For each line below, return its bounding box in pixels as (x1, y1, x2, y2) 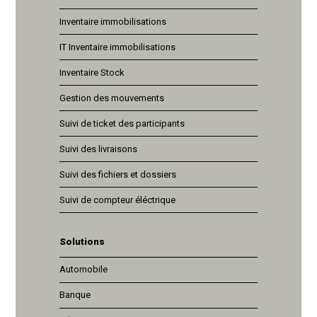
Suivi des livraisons (59, 143, 137, 154)
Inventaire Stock (59, 67, 125, 78)
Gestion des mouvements (59, 92, 164, 103)
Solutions (59, 236, 105, 247)
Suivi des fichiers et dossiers (59, 168, 176, 180)
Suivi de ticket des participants (59, 117, 185, 129)
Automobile (59, 264, 108, 275)
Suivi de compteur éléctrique (59, 194, 175, 205)
